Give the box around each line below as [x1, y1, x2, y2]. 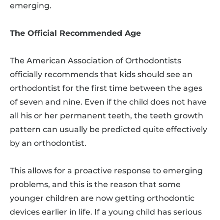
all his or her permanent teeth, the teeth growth [10, 110, 203, 120]
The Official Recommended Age [10, 28, 141, 38]
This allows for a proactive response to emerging [10, 165, 203, 175]
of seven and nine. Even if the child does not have [10, 97, 207, 107]
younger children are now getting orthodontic [10, 193, 194, 203]
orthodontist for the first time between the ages [10, 83, 202, 93]
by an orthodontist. [10, 138, 86, 148]
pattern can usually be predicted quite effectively [10, 124, 207, 134]
